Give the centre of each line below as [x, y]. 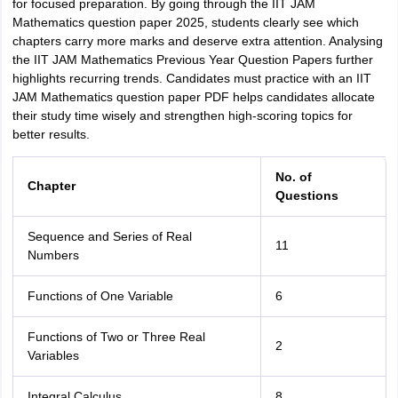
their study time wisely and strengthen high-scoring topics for [182, 115]
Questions [306, 195]
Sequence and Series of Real [109, 236]
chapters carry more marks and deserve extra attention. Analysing [197, 41]
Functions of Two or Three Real [116, 337]
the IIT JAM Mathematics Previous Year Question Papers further [192, 60]
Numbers [53, 255]
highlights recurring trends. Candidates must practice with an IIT [191, 78]
